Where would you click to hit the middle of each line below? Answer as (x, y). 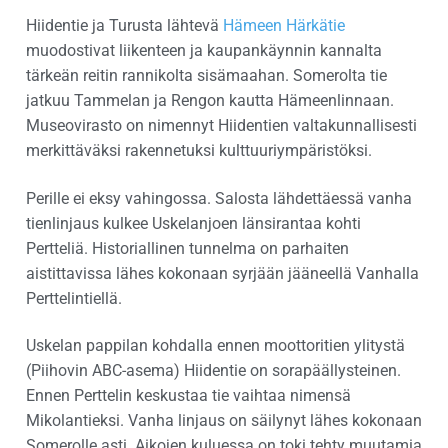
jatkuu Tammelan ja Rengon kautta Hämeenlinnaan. (210, 101)
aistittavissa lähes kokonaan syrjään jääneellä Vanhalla (222, 273)
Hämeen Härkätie (284, 26)
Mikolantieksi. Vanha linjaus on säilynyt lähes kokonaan (224, 421)
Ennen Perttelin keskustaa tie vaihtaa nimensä (188, 396)
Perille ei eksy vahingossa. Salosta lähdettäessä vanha (219, 198)
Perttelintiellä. (74, 298)
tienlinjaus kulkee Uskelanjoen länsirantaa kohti (193, 223)
